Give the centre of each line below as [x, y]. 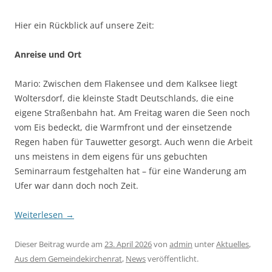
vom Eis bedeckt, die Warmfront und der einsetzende [123, 127]
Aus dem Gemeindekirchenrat [68, 259]
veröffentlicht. [172, 259]
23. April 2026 [128, 244]
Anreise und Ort [48, 55]
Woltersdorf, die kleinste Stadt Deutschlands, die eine [124, 98]
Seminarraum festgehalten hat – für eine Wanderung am [131, 171]
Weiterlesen [40, 215]
